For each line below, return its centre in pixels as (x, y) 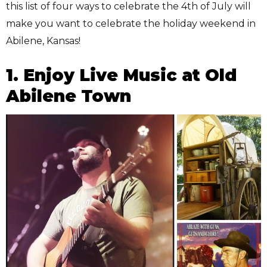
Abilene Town (69, 96)
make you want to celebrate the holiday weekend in (131, 24)
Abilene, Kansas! (43, 41)
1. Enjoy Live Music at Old (121, 75)
